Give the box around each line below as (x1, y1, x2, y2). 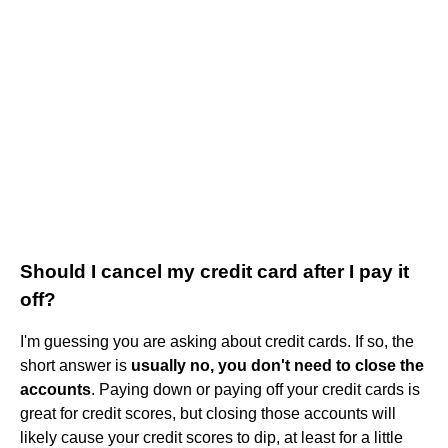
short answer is (20, 356, 131, 374)
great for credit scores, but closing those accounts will (20, 404, 396, 422)
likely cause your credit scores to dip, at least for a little (20, 428, 403, 446)
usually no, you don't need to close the (131, 356, 424, 374)
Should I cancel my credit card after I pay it (20, 260, 409, 282)
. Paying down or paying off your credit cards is (91, 380, 420, 398)
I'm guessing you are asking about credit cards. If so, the (20, 332, 414, 350)
